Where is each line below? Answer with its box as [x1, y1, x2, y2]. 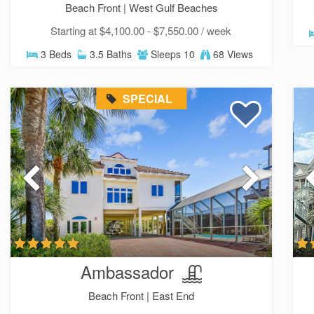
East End [152, 287, 195, 303]
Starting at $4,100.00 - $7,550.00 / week [50, 22, 231, 38]
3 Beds [38, 46, 72, 61]
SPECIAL [120, 90, 173, 107]
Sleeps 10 [148, 46, 196, 61]
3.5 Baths [87, 46, 132, 61]
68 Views [210, 46, 254, 61]
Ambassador [81, 259, 175, 285]
